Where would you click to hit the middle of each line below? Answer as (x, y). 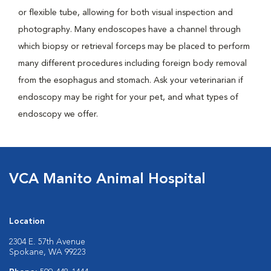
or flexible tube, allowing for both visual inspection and (126, 13)
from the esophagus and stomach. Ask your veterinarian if (131, 80)
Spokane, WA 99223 (47, 252)
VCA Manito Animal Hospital (107, 180)
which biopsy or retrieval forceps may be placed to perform (134, 47)
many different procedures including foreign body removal (132, 64)
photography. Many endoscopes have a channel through (129, 30)
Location (27, 221)
